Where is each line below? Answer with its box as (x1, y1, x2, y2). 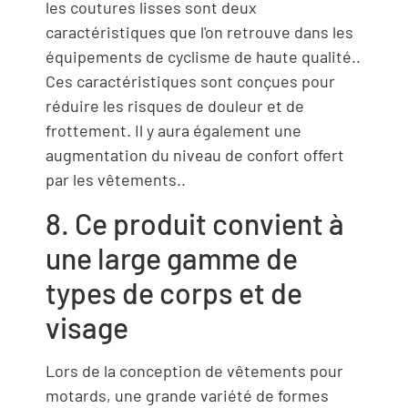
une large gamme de (46, 240, 298, 275)
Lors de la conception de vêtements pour (46, 360, 343, 381)
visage (46, 309, 128, 344)
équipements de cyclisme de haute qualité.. (46, 46, 361, 67)
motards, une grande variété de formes (46, 384, 329, 405)
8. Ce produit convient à (46, 205, 344, 240)
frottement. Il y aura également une (46, 120, 301, 141)
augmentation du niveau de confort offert (46, 145, 344, 166)
